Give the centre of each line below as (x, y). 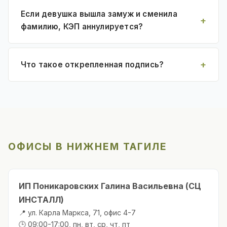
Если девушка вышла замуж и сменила (99, 14)
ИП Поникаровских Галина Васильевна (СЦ (110, 186)
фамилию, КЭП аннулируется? (82, 26)
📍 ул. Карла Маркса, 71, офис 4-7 (77, 212)
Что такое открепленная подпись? (92, 64)
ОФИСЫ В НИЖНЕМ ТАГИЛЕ (88, 146)
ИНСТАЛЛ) (41, 199)
